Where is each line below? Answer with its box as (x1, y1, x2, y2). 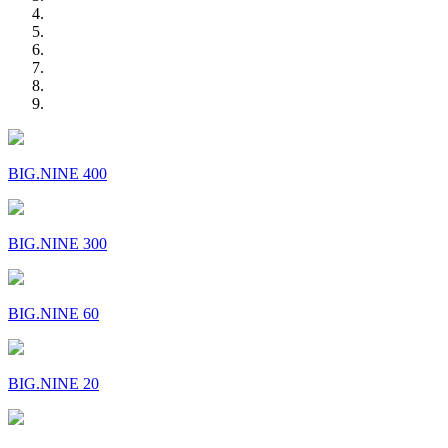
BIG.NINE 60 (8, 305, 99, 323)
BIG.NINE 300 (8, 235, 107, 253)
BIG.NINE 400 (8, 165, 107, 183)
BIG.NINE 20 (8, 375, 99, 393)
